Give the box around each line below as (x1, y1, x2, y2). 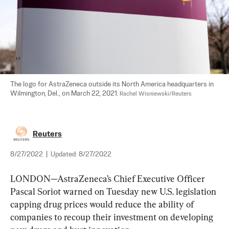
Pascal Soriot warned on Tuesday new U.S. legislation (10, 186, 218, 197)
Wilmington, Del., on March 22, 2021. (10, 90, 120, 97)
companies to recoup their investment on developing (10, 211, 215, 222)
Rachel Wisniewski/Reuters (120, 90, 192, 97)
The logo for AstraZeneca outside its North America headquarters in (10, 81, 215, 88)
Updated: (51, 151, 79, 158)
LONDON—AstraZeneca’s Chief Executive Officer (10, 173, 207, 184)
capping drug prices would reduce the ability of (10, 198, 196, 210)
